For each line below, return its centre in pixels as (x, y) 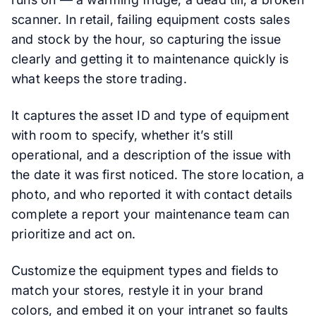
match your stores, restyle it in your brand (138, 290)
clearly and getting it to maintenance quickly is (150, 59)
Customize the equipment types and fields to (145, 271)
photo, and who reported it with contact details (152, 194)
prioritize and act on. (74, 234)
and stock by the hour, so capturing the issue (146, 39)
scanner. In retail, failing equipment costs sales (151, 19)
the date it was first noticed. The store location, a (158, 175)
